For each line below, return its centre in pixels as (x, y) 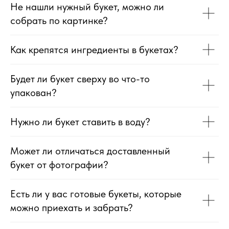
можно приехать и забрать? (72, 207)
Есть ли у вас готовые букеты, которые (96, 193)
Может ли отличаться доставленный (90, 151)
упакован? (33, 92)
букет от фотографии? (59, 164)
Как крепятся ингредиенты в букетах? (94, 49)
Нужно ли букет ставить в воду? (80, 121)
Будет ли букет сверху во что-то (80, 78)
